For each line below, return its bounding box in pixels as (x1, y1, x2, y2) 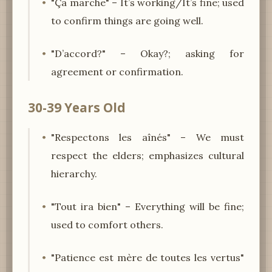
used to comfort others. (51, 218, 163, 231)
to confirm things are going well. (51, 14, 203, 27)
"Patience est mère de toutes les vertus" (51, 251, 244, 263)
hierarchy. (51, 167, 97, 180)
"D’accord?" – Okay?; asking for (51, 47, 244, 59)
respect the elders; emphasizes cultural (51, 149, 244, 161)
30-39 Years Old (28, 98, 126, 116)
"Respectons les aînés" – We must (51, 131, 244, 143)
